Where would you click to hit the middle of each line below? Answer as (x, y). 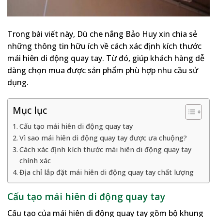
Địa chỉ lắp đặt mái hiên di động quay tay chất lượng (106, 172)
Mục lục (30, 110)
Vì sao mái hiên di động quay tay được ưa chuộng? (103, 138)
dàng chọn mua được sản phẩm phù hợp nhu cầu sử (103, 70)
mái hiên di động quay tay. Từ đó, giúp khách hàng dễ (106, 58)
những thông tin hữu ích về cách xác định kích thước (104, 46)
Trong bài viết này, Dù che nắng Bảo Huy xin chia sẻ (102, 34)
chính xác (35, 161)
